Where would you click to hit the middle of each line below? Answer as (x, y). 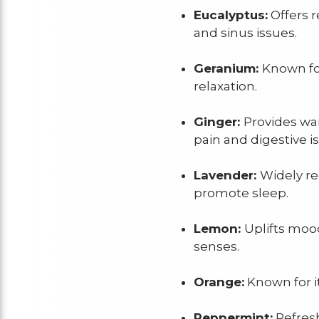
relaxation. (225, 86)
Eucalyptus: (230, 15)
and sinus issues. (245, 32)
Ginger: (218, 121)
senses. (216, 246)
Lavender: (226, 175)
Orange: (219, 282)
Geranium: (228, 68)
